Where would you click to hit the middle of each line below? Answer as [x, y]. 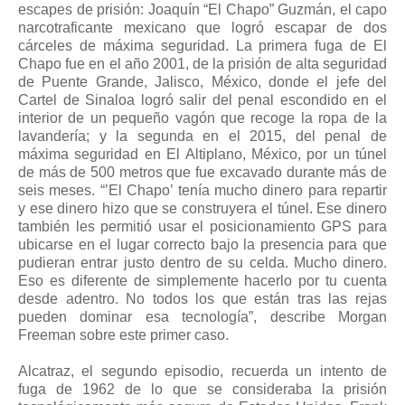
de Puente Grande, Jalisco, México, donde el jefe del [202, 82]
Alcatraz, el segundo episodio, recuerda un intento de [202, 372]
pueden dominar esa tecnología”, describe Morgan [202, 317]
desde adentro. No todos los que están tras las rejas [202, 299]
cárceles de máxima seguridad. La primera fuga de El [202, 46]
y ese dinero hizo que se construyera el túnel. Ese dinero [202, 209]
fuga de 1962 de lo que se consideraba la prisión [202, 390]
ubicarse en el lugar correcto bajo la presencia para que [202, 245]
